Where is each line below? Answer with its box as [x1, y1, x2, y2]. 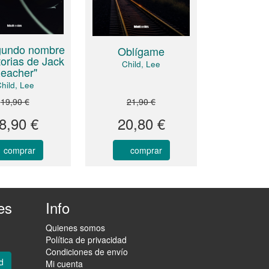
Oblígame [118, 43, 165, 59]
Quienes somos [46, 222, 105, 234]
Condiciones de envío [46, 246, 128, 258]
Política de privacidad [46, 234, 127, 246]
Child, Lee [122, 58, 161, 70]
